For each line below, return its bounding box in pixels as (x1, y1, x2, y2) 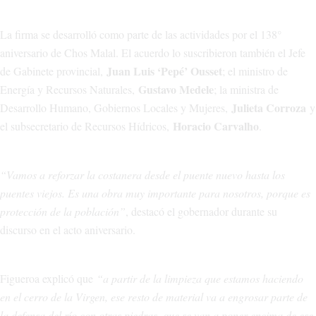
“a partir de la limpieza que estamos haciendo (97, 271, 303, 286)
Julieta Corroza (231, 99, 306, 116)
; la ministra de (214, 82, 279, 97)
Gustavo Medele (138, 81, 214, 98)
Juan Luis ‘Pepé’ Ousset (107, 63, 222, 80)
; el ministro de (222, 63, 288, 79)
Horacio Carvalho (173, 118, 259, 135)
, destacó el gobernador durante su (126, 204, 277, 219)
